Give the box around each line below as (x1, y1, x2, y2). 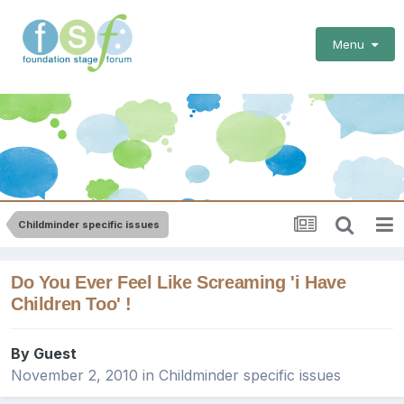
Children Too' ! (11, 294, 132, 315)
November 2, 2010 (11, 366, 138, 385)
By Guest (11, 344, 77, 363)
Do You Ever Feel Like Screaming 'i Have (11, 272, 346, 293)
